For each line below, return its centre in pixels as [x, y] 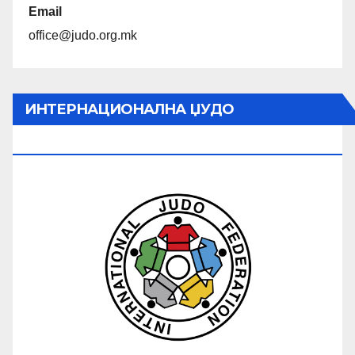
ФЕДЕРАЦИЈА [76, 141]
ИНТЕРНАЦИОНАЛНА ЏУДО [129, 109]
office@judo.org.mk [83, 35]
